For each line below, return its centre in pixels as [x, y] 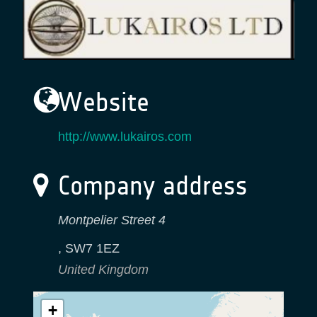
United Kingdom [103, 269]
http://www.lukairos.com [125, 136]
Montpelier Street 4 [112, 220]
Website [100, 102]
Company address [149, 185]
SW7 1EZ [92, 248]
